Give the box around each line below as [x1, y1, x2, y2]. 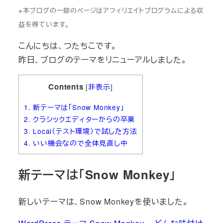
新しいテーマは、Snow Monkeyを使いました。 [18, 195, 189, 207]
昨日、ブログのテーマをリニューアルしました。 [18, 53, 187, 65]
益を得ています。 [18, 19, 70, 29]
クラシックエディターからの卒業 [30, 113, 135, 124]
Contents [48, 81, 84, 92]
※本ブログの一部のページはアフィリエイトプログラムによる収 [18, 5, 204, 15]
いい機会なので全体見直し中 [30, 137, 128, 148]
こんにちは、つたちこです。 [18, 39, 117, 51]
